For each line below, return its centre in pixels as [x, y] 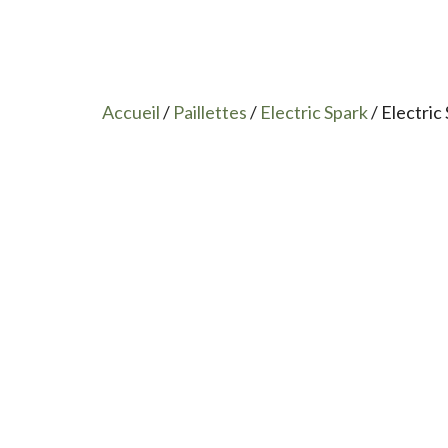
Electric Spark [314, 112]
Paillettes [210, 112]
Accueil [131, 112]
